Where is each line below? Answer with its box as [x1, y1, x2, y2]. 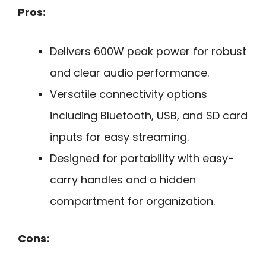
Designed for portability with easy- [50, 151, 234, 166]
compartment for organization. [50, 194, 215, 209]
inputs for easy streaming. [50, 129, 189, 145]
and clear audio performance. [50, 65, 209, 81]
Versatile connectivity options [50, 87, 207, 102]
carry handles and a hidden [50, 172, 196, 188]
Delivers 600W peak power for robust [50, 44, 246, 59]
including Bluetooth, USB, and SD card [50, 108, 248, 123]
